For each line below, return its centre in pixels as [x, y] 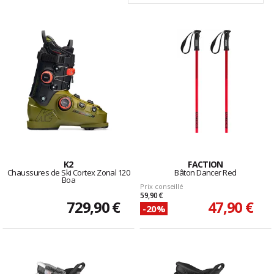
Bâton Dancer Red [206, 173]
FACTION [206, 165]
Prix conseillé [162, 187]
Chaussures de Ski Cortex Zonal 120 [68, 173]
